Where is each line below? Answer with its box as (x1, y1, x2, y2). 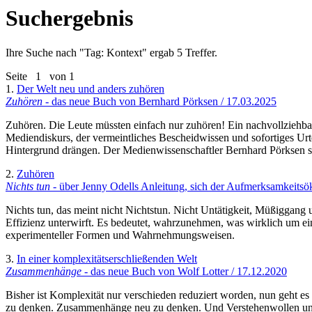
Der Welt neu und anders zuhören (17, 82, 164, 95)
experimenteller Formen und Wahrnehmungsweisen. (6, 228, 235, 241)
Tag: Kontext (84, 46, 142, 58)
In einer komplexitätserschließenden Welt (17, 252, 197, 265)
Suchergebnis (6, 6, 133, 31)
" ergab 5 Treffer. (142, 46, 217, 58)
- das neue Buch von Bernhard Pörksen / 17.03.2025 (42, 95, 276, 107)
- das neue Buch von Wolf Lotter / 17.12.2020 (81, 265, 287, 277)
